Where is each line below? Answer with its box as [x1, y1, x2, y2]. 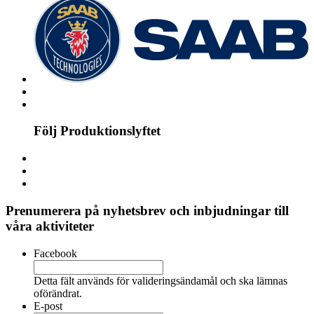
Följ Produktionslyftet [34, 123, 161, 139]
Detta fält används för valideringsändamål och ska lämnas [34, 274, 287, 287]
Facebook [34, 247, 77, 259]
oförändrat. [34, 287, 82, 299]
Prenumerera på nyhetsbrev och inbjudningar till [6, 203, 289, 218]
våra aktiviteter [6, 218, 94, 233]
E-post [34, 299, 62, 312]
